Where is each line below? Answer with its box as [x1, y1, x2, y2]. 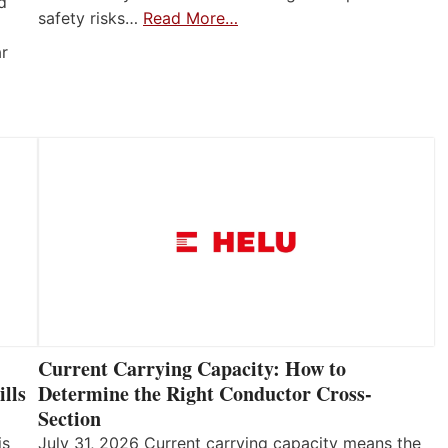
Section [38, 404, 101, 434]
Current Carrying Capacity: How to [38, 354, 346, 384]
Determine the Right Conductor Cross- [38, 379, 372, 409]
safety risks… [38, 7, 143, 28]
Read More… [143, 7, 238, 28]
